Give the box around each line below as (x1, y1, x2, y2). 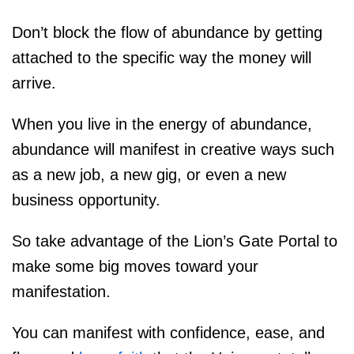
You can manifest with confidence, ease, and (12, 324, 325, 342)
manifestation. (12, 283, 111, 301)
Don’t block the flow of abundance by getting (12, 24, 322, 42)
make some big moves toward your (12, 258, 258, 276)
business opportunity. (12, 191, 160, 209)
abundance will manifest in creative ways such (12, 141, 334, 159)
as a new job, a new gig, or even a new (12, 166, 286, 184)
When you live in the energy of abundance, (12, 115, 312, 134)
